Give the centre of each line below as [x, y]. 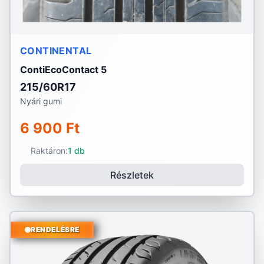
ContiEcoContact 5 [63, 70]
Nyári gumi [41, 101]
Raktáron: [49, 151]
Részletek [132, 175]
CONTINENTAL [56, 51]
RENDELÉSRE [55, 230]
